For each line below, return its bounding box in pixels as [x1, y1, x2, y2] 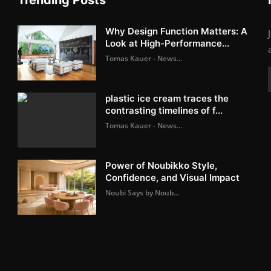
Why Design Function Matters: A [105, 25, 248, 37]
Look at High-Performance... [105, 37, 230, 49]
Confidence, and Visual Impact [105, 171, 240, 183]
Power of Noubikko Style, [105, 159, 218, 171]
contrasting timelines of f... [105, 104, 223, 116]
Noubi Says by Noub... [105, 187, 180, 198]
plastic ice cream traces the [105, 92, 229, 104]
